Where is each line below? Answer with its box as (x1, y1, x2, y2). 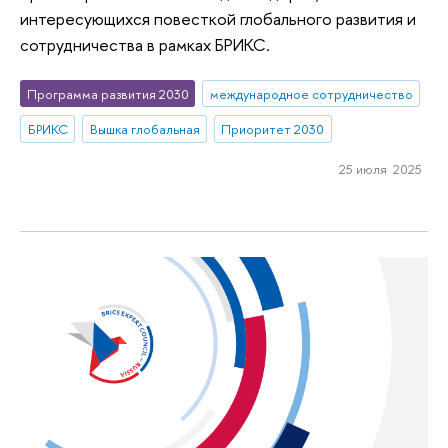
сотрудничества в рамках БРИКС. (20, 33, 270, 56)
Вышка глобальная (89, 120, 200, 139)
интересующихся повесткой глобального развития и (20, 7, 416, 30)
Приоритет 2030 (221, 120, 325, 139)
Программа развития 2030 (26, 84, 189, 103)
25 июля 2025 (338, 160, 422, 179)
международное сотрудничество (209, 84, 413, 103)
